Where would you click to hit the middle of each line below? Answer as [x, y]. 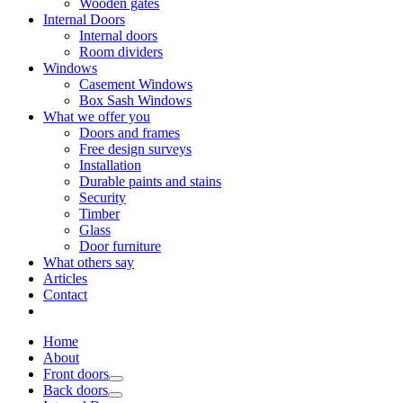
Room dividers [121, 52]
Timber [99, 214]
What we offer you [97, 117]
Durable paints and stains [150, 182]
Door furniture [120, 246]
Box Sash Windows [135, 101]
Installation [110, 166]
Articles [65, 279]
